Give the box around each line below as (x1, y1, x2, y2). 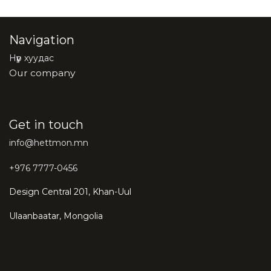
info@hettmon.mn (9, 137, 88, 149)
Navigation (9, 33, 74, 48)
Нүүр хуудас (9, 53, 54, 64)
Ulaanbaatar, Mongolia (9, 211, 103, 222)
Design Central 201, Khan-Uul (9, 186, 131, 198)
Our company (9, 67, 76, 79)
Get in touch (9, 117, 83, 132)
